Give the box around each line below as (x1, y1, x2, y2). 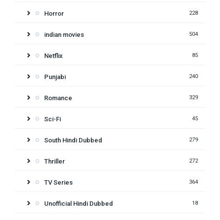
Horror (44, 10, 64, 18)
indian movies (44, 31, 84, 39)
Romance (44, 94, 72, 102)
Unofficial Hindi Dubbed (44, 200, 113, 208)
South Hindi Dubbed (44, 137, 102, 144)
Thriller (44, 158, 65, 165)
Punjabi (44, 73, 66, 81)
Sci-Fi (44, 115, 61, 123)
